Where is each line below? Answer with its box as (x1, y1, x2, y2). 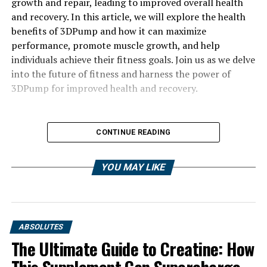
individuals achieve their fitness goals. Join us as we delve (11, 53, 255, 66)
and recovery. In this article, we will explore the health (11, 10, 246, 23)
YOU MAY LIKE (100, 162, 167, 173)
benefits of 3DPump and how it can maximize (11, 24, 206, 38)
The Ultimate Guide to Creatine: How (11, 236, 254, 261)
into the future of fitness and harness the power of (11, 67, 231, 80)
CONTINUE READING (96, 128, 171, 136)
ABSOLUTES (17, 222, 64, 231)
